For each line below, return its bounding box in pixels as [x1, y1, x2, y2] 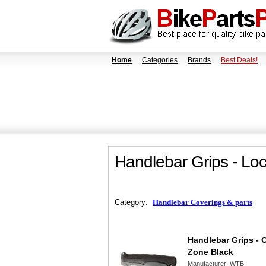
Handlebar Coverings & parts [153, 198, 252, 207]
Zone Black [188, 247, 233, 256]
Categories [142, 56, 178, 64]
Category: [115, 198, 153, 207]
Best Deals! [221, 56, 258, 64]
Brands [188, 56, 211, 64]
